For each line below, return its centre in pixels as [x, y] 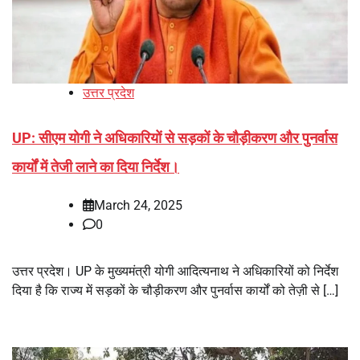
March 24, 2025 [138, 206]
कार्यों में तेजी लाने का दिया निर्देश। [96, 167]
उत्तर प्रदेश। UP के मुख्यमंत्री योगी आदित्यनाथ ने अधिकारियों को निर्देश [175, 272]
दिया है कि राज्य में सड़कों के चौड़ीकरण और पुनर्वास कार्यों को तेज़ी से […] [175, 291]
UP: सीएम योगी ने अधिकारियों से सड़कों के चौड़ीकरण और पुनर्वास [175, 138]
